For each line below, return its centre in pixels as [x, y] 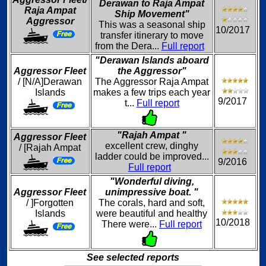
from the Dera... [128, 46]
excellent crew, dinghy [152, 146]
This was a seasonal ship [152, 25]
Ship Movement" [152, 14]
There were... [130, 224]
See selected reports [133, 257]
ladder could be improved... [152, 156]
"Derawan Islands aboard [152, 60]
